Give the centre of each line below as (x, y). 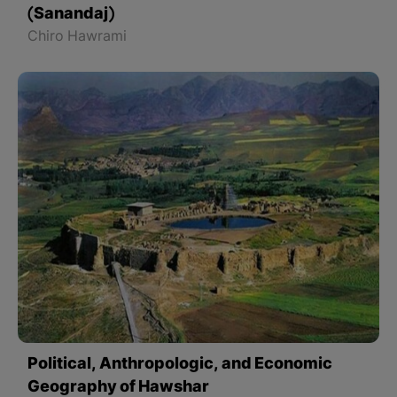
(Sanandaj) (71, 15)
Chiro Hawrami (78, 38)
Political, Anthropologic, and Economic (180, 364)
